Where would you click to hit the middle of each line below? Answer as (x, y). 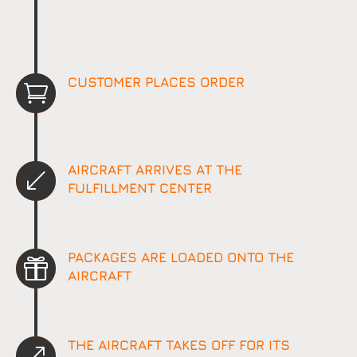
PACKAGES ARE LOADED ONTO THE (180, 258)
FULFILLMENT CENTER (139, 188)
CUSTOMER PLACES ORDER (156, 82)
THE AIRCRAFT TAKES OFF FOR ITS (178, 345)
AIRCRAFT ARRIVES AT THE (155, 170)
